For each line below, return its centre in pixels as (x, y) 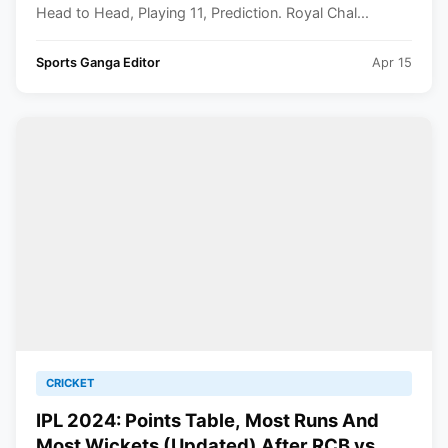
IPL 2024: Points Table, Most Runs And (207, 420)
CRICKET (70, 383)
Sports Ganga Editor (98, 62)
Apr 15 (392, 62)
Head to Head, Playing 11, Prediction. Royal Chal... (202, 12)
